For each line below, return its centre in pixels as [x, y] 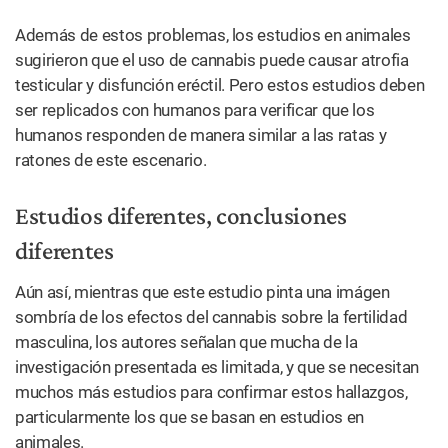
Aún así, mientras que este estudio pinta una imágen [202, 292]
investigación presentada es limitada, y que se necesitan [217, 367]
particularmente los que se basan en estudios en [190, 417]
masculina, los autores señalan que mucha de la [186, 342]
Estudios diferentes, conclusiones [181, 215]
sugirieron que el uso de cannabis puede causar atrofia [212, 60]
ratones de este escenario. [111, 160]
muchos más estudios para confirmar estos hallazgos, [211, 392]
